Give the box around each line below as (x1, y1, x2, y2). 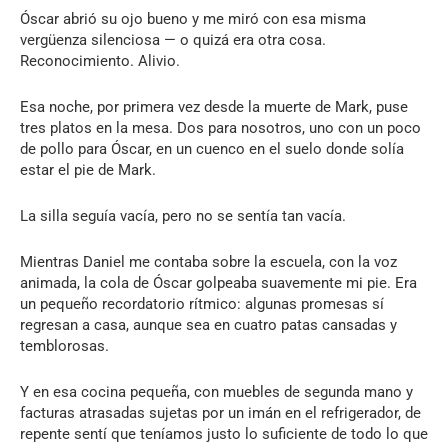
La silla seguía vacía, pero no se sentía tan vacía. (20, 206, 346, 225)
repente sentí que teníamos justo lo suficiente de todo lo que (20, 424, 428, 443)
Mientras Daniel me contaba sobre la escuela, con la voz (20, 252, 397, 271)
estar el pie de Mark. (20, 160, 156, 179)
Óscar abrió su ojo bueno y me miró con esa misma (20, 9, 366, 28)
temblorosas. (20, 336, 109, 355)
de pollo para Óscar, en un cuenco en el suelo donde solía (20, 139, 404, 158)
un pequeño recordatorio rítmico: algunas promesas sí (20, 294, 384, 313)
